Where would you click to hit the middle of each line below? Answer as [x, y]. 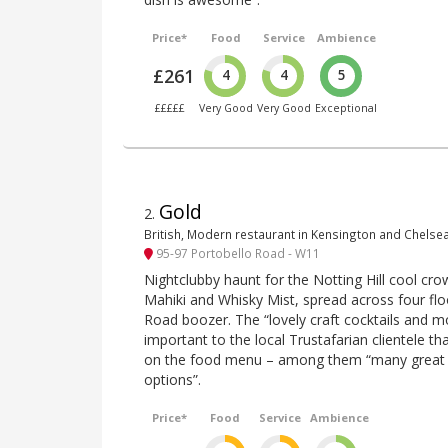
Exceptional [346, 108]
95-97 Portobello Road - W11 [236, 252]
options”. [172, 379]
